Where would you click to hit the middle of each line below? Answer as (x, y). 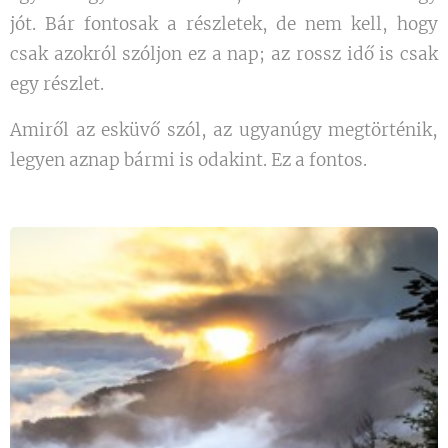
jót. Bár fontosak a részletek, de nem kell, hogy (224, 24)
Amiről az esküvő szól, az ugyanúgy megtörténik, (224, 130)
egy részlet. (57, 84)
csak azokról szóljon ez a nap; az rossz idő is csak (224, 54)
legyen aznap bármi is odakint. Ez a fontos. (188, 160)
